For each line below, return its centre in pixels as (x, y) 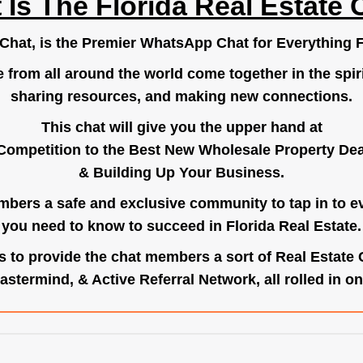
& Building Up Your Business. (181, 173)
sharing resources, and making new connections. (181, 96)
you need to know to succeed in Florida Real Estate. (181, 226)
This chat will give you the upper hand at (181, 127)
